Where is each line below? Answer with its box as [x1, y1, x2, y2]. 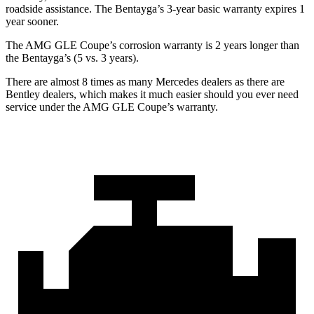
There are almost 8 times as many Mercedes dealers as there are [6, 75, 285, 88]
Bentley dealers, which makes [6, 88, 137, 100]
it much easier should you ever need [137, 88, 299, 100]
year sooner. [6, 15, 59, 27]
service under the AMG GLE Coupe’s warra [6, 100, 202, 113]
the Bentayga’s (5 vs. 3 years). [6, 51, 139, 64]
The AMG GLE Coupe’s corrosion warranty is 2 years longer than [6, 39, 299, 51]
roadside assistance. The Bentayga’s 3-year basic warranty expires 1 [6, 2, 305, 15]
